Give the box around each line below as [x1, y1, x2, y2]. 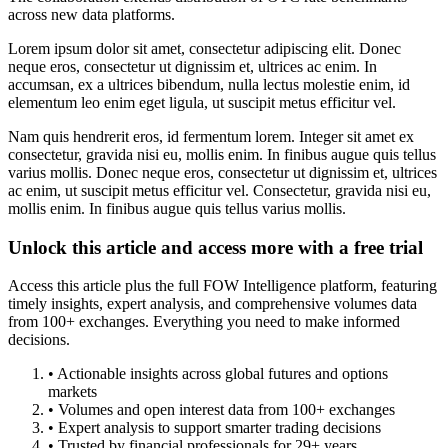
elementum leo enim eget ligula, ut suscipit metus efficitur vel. [8, 94, 396, 111]
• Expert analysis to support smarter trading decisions [48, 419, 381, 437]
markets [48, 383, 97, 401]
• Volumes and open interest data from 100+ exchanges [48, 401, 395, 419]
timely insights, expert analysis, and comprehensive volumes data [8, 295, 417, 313]
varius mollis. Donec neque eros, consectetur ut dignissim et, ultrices [8, 164, 437, 181]
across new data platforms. [8, 6, 175, 23]
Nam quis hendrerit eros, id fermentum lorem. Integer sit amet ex [8, 128, 414, 145]
